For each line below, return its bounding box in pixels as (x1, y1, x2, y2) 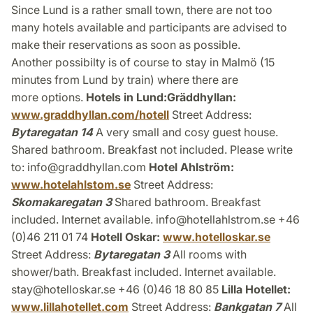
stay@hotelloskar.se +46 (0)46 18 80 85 (11, 282, 221, 297)
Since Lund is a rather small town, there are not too (11, 3, 272, 17)
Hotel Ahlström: (149, 160, 234, 175)
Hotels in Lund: (86, 90, 167, 105)
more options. (11, 90, 86, 105)
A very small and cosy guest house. (93, 125, 278, 140)
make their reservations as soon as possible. (11, 38, 240, 52)
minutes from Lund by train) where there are (11, 73, 238, 87)
